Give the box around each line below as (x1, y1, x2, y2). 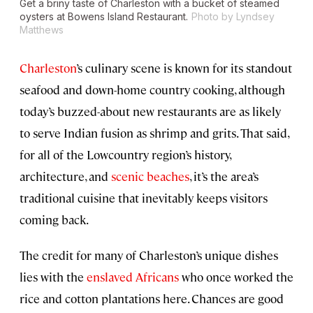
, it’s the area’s (189, 168, 259, 184)
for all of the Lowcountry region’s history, (20, 147, 231, 163)
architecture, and (20, 168, 111, 184)
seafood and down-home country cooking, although (20, 82, 285, 98)
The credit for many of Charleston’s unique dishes (20, 247, 278, 263)
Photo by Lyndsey (191, 10, 275, 23)
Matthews (20, 24, 64, 36)
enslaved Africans (87, 269, 179, 285)
